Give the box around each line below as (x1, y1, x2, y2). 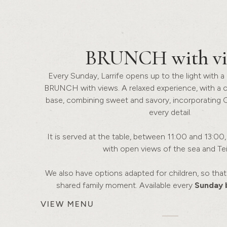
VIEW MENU (41, 199, 94, 209)
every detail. (149, 107, 192, 117)
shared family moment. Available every (56, 180, 195, 190)
